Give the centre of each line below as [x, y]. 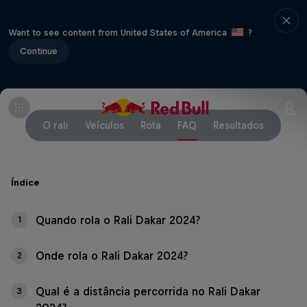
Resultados [239, 125]
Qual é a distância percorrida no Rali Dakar [148, 291]
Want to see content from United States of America [119, 32]
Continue [39, 51]
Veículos [105, 125]
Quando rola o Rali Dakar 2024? [118, 220]
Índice [25, 183]
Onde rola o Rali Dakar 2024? [112, 256]
